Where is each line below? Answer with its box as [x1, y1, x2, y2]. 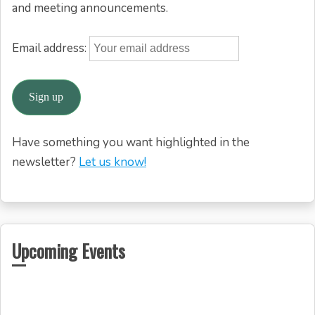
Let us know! [79, 154, 146, 171]
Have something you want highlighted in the [12, 134, 250, 151]
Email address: [12, 40, 89, 57]
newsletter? [12, 154, 79, 171]
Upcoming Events [12, 236, 125, 264]
